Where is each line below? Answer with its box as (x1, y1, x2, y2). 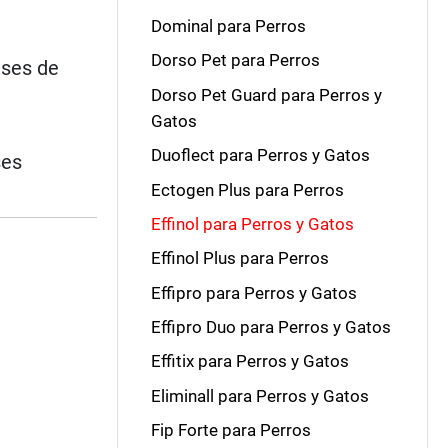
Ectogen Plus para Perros (150, 179, 344, 200)
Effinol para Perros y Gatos (150, 213, 354, 234)
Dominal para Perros (150, 16, 306, 36)
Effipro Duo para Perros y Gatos (150, 317, 391, 337)
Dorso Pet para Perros (150, 50, 320, 71)
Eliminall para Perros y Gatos (150, 385, 369, 406)
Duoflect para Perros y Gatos (150, 145, 370, 166)
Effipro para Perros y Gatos (150, 282, 357, 303)
